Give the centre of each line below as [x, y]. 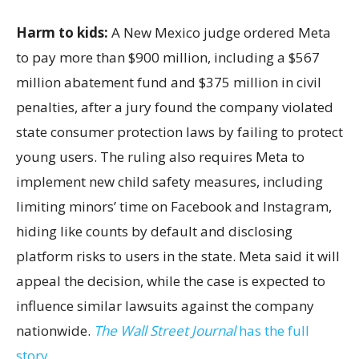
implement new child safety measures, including [169, 181]
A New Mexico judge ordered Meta [221, 32]
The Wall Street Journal [166, 330]
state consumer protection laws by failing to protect [179, 131]
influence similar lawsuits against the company [165, 305]
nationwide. [55, 330]
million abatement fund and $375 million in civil [169, 82]
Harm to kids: [64, 32]
